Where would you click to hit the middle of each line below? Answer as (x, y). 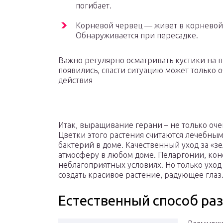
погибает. (94, 6)
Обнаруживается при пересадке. (137, 36)
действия (75, 80)
